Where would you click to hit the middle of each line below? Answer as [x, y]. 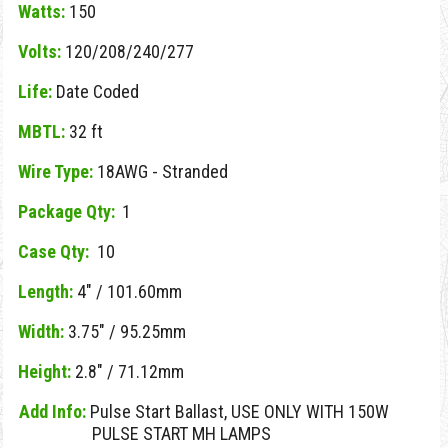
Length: [45, 291]
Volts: [39, 51]
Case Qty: [53, 251]
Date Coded [95, 91]
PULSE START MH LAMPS [181, 433]
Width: [41, 331]
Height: [44, 371]
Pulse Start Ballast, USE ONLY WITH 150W [237, 411]
